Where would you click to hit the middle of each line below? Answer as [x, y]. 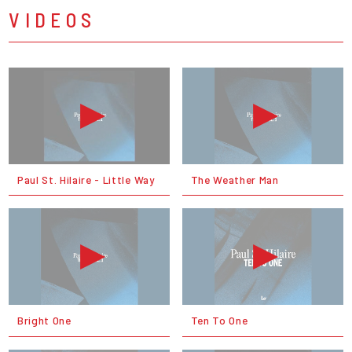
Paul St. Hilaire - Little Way [86, 179]
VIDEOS [53, 20]
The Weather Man [235, 179]
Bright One [44, 320]
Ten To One [219, 320]
